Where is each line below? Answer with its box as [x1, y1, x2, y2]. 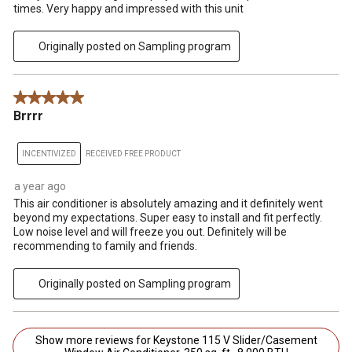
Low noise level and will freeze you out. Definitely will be [13, 225, 287, 239]
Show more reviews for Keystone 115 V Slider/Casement [35, 334, 202, 347]
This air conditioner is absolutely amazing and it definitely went [13, 197, 323, 211]
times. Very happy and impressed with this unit [13, 2, 244, 16]
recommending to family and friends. [13, 240, 197, 253]
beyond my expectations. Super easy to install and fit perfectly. [13, 211, 322, 225]
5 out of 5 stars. [13, 92, 90, 105]
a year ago [14, 180, 66, 193]
